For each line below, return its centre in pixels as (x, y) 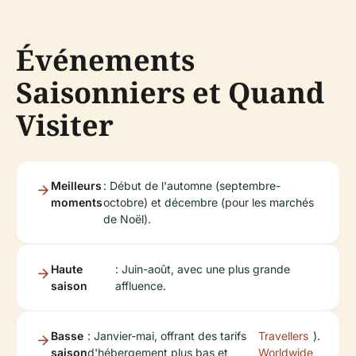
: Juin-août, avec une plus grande (202, 269)
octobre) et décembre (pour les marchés (208, 202)
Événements (105, 60)
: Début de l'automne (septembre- (192, 185)
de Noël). (127, 219)
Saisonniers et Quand (170, 92)
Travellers (283, 335)
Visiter (65, 125)
